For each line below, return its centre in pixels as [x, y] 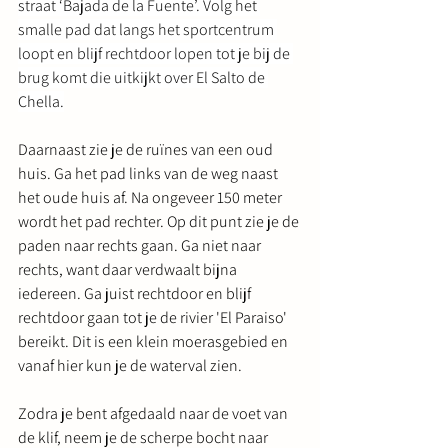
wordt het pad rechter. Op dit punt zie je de [160, 221]
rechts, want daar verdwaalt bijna [129, 269]
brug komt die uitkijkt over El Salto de [143, 77]
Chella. [41, 101]
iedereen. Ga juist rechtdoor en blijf [136, 293]
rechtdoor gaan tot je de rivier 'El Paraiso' [154, 317]
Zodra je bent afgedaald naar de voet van [154, 413]
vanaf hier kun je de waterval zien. [130, 365]
